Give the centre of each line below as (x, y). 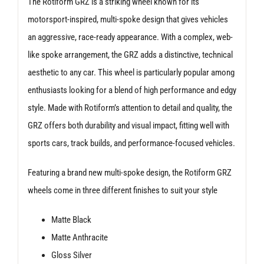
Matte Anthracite (79, 237)
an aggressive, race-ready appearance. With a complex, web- (130, 37)
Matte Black (71, 220)
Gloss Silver (71, 255)
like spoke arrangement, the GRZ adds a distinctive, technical (130, 55)
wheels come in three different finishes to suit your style (122, 190)
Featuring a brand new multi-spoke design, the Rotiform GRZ (129, 172)
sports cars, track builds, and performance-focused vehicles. (131, 143)
